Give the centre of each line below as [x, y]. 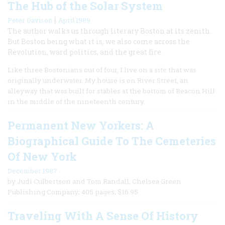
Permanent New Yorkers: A [81, 125]
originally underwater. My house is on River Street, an [98, 80]
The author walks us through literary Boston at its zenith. [109, 31]
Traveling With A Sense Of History [103, 215]
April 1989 [74, 20]
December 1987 [32, 171]
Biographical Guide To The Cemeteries [112, 141]
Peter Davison [30, 20]
